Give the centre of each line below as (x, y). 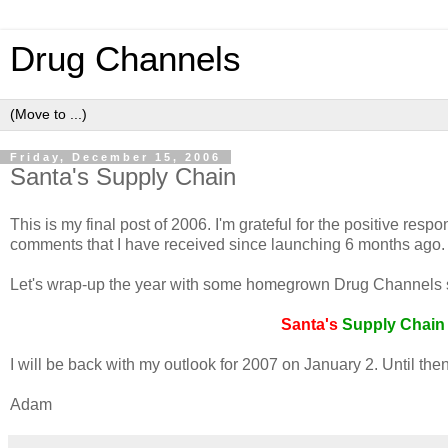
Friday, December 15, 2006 (115, 157)
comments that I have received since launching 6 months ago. (227, 244)
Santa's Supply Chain (123, 176)
